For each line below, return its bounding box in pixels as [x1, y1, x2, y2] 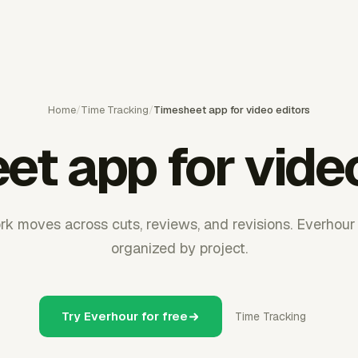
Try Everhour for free [62, 308, 188, 324]
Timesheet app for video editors [153, 103, 310, 117]
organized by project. [110, 239, 248, 257]
